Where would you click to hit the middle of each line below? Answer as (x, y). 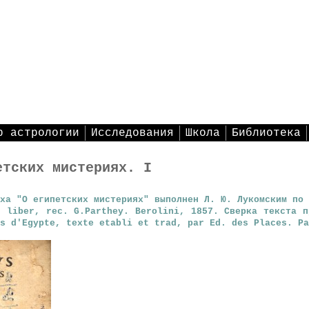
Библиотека (266, 133)
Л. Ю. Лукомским (248, 200)
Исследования (132, 133)
